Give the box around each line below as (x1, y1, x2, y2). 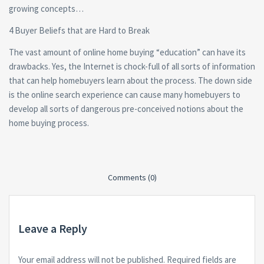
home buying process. (9, 117, 89, 128)
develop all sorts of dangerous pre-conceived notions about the (9, 103, 243, 114)
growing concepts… (9, 2, 84, 14)
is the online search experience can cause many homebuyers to (9, 88, 240, 100)
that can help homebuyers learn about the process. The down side (9, 74, 252, 86)
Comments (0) (107, 171, 157, 183)
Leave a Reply (18, 220, 87, 236)
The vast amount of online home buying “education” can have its (9, 46, 246, 58)
